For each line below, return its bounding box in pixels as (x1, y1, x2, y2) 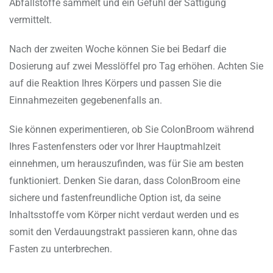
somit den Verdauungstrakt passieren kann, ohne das (9, 226, 237, 238)
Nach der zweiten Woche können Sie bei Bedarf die (9, 43, 226, 55)
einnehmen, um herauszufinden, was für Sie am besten (9, 158, 244, 170)
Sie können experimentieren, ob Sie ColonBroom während (9, 124, 254, 136)
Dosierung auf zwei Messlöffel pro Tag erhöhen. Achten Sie (9, 60, 263, 73)
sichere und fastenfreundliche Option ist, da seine (9, 192, 221, 204)
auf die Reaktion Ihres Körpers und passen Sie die (9, 77, 221, 90)
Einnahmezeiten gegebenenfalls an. (9, 94, 162, 107)
